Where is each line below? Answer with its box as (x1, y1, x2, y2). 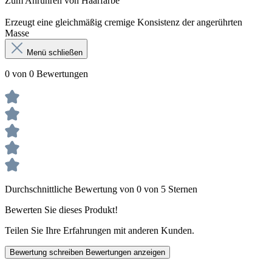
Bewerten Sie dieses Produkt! (5, 204, 118, 215)
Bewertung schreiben (10, 247, 86, 257)
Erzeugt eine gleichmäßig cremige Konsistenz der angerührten (5, 16, 242, 27)
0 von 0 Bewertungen (5, 68, 88, 79)
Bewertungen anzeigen (86, 247, 165, 257)
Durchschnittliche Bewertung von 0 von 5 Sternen (5, 183, 197, 194)
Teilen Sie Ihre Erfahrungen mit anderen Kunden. (5, 225, 194, 236)
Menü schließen (27, 47, 83, 57)
